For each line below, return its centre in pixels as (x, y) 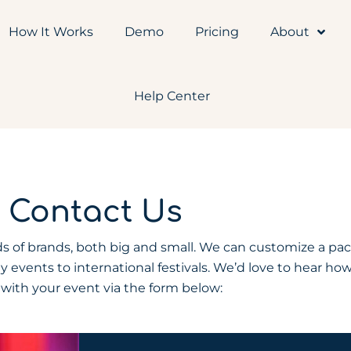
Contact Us (96, 212)
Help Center (172, 96)
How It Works (51, 32)
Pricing (217, 32)
